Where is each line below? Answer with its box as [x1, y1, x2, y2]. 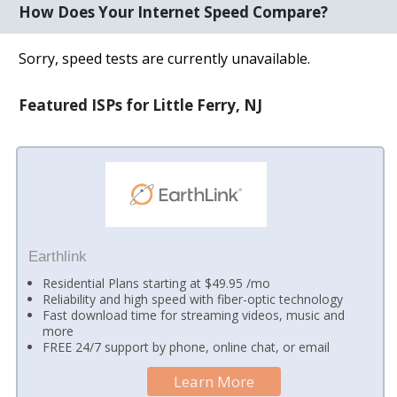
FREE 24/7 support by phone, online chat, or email [43, 338, 331, 355]
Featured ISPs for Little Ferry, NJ [19, 94, 263, 115]
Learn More [174, 370, 255, 392]
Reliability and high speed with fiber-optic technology [43, 290, 344, 307]
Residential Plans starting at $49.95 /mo [43, 274, 271, 292]
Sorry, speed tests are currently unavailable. [19, 48, 311, 68]
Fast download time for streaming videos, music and [43, 306, 346, 323]
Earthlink [27, 247, 87, 265]
